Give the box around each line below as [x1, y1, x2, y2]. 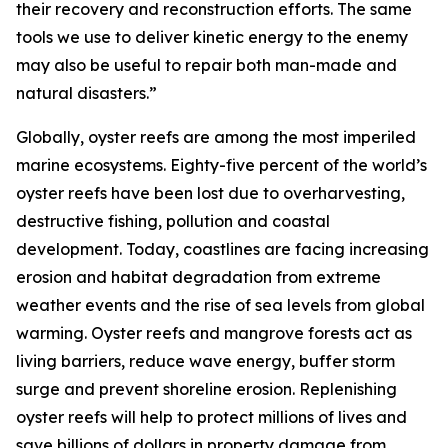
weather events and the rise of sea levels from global [16, 295, 425, 315]
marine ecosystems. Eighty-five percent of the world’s [16, 155, 427, 175]
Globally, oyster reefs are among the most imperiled [16, 127, 416, 147]
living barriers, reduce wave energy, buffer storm [16, 351, 395, 371]
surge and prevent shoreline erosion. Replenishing [16, 379, 397, 399]
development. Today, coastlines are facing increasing [16, 239, 429, 259]
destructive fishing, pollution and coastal [16, 211, 330, 231]
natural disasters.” [16, 83, 157, 103]
